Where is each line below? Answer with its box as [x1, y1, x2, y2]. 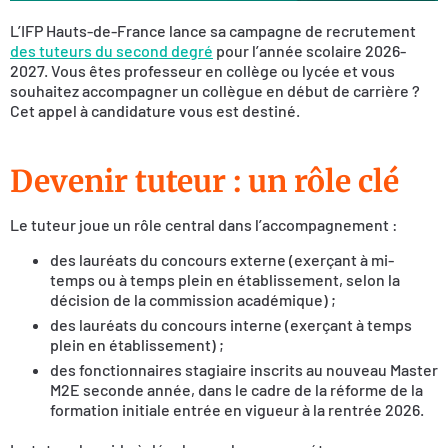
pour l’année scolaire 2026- [216, 40, 406, 60]
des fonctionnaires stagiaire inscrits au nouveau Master [50, 359, 438, 379]
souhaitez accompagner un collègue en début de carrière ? [10, 80, 420, 100]
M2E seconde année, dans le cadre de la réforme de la [50, 379, 423, 399]
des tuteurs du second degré [10, 40, 213, 60]
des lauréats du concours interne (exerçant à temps [50, 314, 412, 334]
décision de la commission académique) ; [50, 289, 336, 309]
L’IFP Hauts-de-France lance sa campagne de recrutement [10, 20, 416, 40]
